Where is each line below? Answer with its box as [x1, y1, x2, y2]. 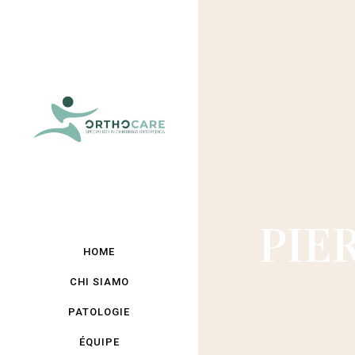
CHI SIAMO [69, 276, 129, 288]
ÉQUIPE [78, 336, 120, 348]
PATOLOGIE [68, 306, 130, 318]
